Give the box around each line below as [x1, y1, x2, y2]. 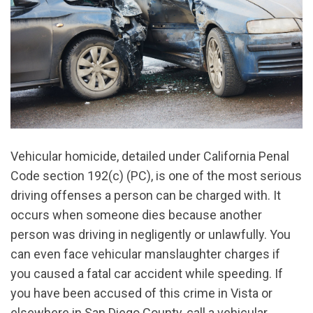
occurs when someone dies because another [10, 207, 262, 222]
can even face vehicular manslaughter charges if [10, 246, 280, 261]
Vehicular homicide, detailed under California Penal [10, 148, 289, 163]
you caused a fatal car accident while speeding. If [10, 265, 283, 281]
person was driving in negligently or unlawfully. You [10, 226, 291, 242]
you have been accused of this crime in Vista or [10, 285, 272, 300]
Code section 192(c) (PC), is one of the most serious [10, 168, 302, 183]
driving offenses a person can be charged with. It [10, 187, 281, 203]
